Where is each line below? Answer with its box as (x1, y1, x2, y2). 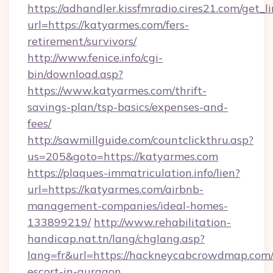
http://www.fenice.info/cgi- (27, 51, 163, 65)
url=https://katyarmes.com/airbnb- (27, 182, 204, 196)
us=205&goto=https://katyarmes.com (27, 149, 218, 163)
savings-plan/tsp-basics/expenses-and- (27, 100, 228, 114)
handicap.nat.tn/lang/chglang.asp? (27, 232, 205, 246)
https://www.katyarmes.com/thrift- (27, 83, 207, 97)
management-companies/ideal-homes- (27, 199, 228, 213)
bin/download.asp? (27, 67, 123, 81)
